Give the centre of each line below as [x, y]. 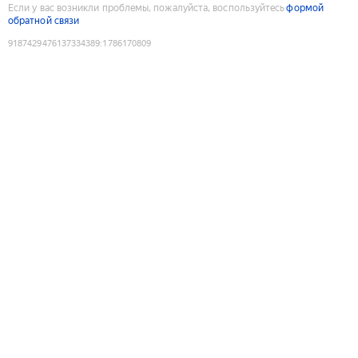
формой [305, 8]
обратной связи [44, 20]
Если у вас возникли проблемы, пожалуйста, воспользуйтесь [147, 8]
